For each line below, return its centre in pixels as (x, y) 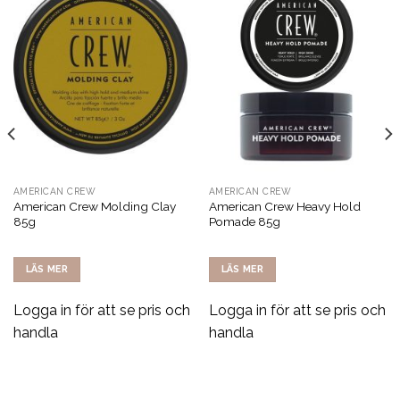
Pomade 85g (244, 221)
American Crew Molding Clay (94, 206)
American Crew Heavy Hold (284, 206)
